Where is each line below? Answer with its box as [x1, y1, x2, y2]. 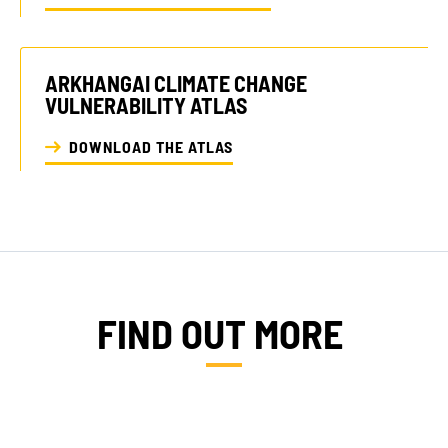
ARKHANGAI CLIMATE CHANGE [45, 69, 307, 96]
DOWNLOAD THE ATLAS [69, 137, 233, 157]
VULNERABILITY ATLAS [45, 91, 247, 118]
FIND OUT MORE [97, 309, 351, 358]
